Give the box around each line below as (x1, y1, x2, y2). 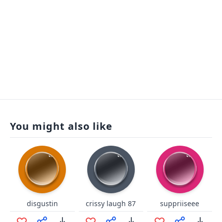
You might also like (10, 119, 112, 133)
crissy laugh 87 (86, 199, 136, 208)
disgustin (26, 199, 58, 208)
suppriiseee (160, 199, 200, 208)
